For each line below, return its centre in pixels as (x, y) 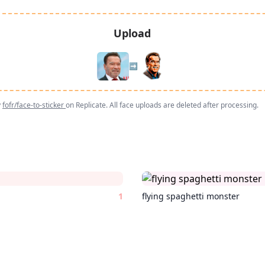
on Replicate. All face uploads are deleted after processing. (162, 105)
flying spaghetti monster (191, 196)
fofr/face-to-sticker (34, 105)
